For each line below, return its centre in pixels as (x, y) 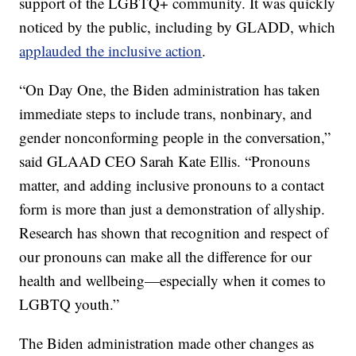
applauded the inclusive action (111, 51)
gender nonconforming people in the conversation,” (175, 137)
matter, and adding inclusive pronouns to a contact (172, 185)
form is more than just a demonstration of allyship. (172, 209)
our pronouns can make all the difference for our (166, 257)
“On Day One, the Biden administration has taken (170, 90)
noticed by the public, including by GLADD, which (178, 27)
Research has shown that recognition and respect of (174, 233)
